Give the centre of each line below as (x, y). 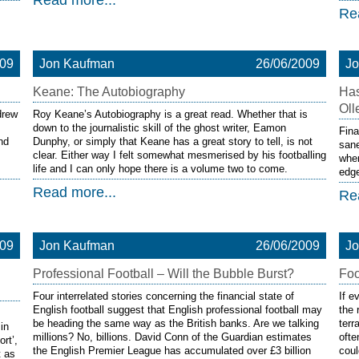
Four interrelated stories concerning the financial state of (163, 296)
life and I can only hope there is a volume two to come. (160, 169)
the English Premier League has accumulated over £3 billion (171, 351)
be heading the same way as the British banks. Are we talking (175, 323)
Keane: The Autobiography (109, 92)
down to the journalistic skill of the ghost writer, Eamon (159, 128)
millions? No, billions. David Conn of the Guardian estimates (172, 337)
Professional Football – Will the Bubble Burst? (163, 274)
